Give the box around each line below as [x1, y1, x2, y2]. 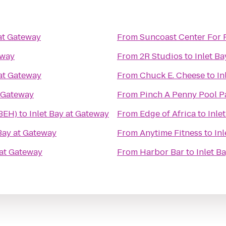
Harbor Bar [140, 146, 184, 158]
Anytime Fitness [140, 127, 202, 139]
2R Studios [140, 50, 183, 62]
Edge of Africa [140, 108, 196, 120]
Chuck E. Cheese [140, 70, 205, 81]
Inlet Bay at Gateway [29, 108, 109, 120]
